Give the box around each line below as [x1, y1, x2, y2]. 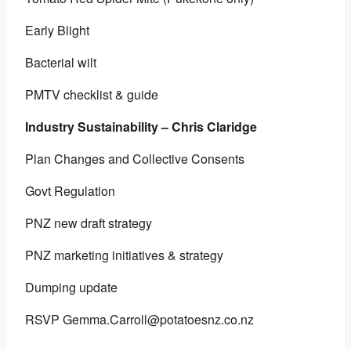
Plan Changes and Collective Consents [25, 150, 244, 168]
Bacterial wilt [25, 53, 96, 72]
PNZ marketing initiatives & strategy [25, 246, 223, 265]
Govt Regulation [25, 182, 115, 201]
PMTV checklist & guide [25, 85, 158, 104]
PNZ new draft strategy [25, 214, 152, 233]
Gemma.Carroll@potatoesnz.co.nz [63, 310, 254, 329]
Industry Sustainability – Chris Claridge [25, 118, 257, 136]
